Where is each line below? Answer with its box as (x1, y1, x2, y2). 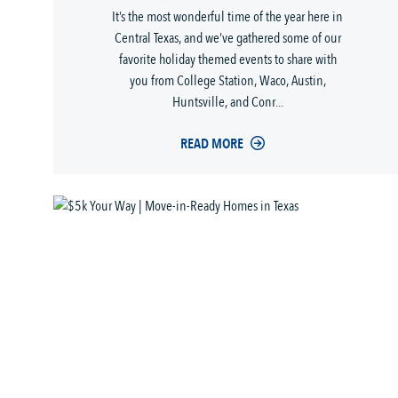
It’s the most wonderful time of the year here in (112, 7, 343, 28)
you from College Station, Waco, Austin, (129, 71, 326, 92)
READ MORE (179, 134, 243, 155)
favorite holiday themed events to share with (118, 50, 337, 70)
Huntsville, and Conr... (171, 92, 283, 113)
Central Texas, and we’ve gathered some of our (114, 28, 341, 49)
